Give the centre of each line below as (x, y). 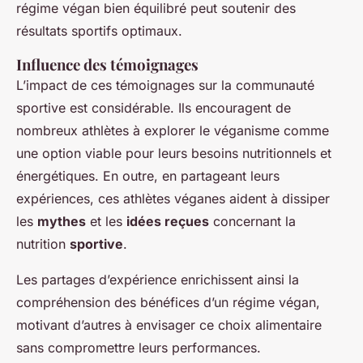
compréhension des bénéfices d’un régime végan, (168, 302)
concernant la (252, 221)
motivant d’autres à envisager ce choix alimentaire (169, 325)
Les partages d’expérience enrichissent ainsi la (158, 279)
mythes (62, 221)
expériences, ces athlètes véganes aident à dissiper (173, 198)
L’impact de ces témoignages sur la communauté (165, 85)
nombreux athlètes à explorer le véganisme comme (173, 130)
